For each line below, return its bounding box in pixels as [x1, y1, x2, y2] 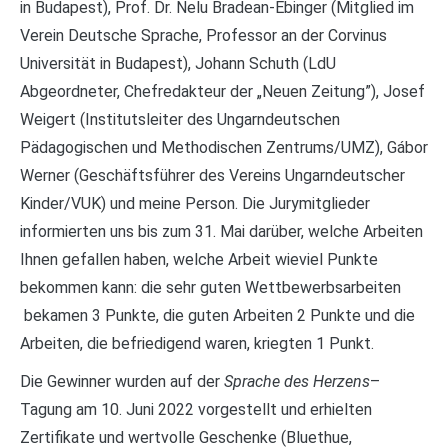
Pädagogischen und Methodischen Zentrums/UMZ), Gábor [20, 138, 428, 157]
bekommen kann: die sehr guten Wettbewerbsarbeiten [20, 278, 401, 297]
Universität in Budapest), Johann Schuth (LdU [20, 54, 336, 73]
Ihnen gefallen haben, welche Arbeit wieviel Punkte [20, 250, 378, 269]
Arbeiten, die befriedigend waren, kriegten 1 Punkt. [20, 334, 374, 353]
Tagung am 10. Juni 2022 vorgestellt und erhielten [20, 400, 372, 419]
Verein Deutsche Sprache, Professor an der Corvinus [20, 26, 387, 45]
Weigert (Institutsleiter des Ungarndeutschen [20, 110, 340, 129]
